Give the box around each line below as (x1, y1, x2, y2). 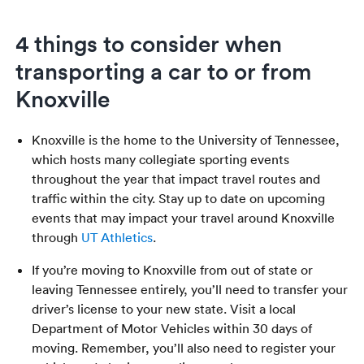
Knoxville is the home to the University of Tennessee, (32, 131, 340, 148)
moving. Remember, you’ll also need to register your (32, 339, 336, 356)
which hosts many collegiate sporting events (32, 150, 290, 167)
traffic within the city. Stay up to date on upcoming (32, 189, 326, 206)
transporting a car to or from (15, 54, 312, 86)
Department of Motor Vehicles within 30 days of (32, 319, 313, 336)
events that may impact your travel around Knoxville (32, 209, 336, 226)
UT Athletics (81, 228, 154, 245)
